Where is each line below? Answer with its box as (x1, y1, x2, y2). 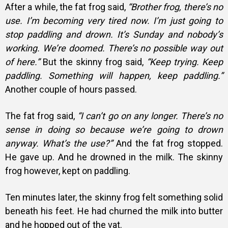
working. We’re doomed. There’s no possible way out (5, 42, 223, 53)
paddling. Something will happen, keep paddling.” (5, 70, 223, 81)
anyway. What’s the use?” (5, 137, 112, 149)
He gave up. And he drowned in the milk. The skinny (5, 151, 223, 162)
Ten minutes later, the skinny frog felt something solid (5, 191, 223, 203)
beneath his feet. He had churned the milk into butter (5, 205, 223, 216)
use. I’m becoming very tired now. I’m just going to (5, 15, 223, 26)
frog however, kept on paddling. (5, 165, 130, 176)
